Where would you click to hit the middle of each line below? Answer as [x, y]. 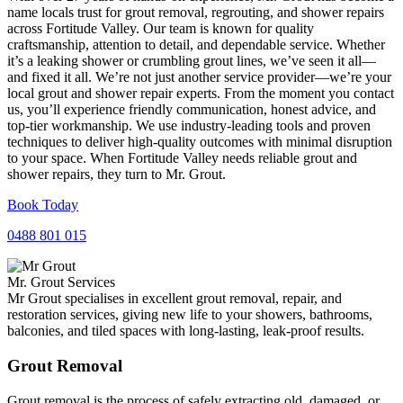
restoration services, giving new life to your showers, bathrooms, [190, 315]
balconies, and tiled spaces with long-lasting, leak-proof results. [186, 331]
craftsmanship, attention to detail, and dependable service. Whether [196, 45]
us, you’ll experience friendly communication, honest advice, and [192, 110]
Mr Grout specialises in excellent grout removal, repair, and [175, 299]
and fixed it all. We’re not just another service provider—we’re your [199, 77]
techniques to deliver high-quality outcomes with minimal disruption [200, 142]
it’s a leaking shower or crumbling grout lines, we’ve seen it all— [192, 61]
